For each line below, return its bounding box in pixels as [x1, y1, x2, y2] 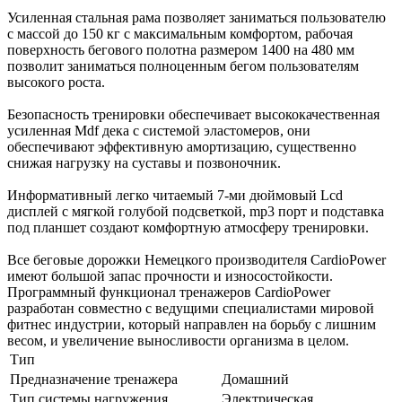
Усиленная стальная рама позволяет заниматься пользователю [7, 9, 386, 25]
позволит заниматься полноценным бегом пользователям [7, 57, 359, 74]
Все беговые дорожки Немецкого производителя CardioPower [7, 251, 386, 267]
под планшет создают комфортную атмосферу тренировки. [7, 219, 369, 235]
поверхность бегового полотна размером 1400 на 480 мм [7, 41, 354, 57]
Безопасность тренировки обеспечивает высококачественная [7, 106, 380, 122]
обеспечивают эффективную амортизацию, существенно [7, 138, 356, 154]
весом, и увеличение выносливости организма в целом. [7, 332, 349, 348]
